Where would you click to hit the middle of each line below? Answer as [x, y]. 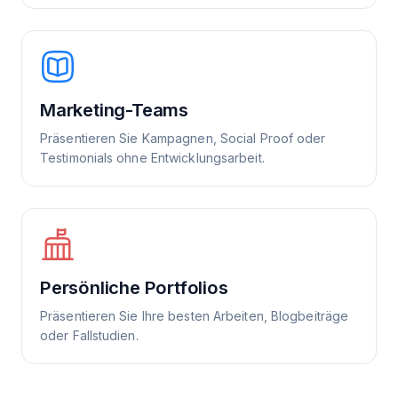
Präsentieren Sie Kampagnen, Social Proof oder [183, 138]
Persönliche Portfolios [134, 287]
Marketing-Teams [114, 110]
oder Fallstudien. [89, 335]
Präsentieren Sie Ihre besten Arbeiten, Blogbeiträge [195, 315]
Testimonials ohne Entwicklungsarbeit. [152, 157]
